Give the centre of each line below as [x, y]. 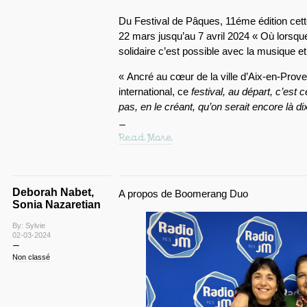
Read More [145, 137]
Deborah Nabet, [53, 192]
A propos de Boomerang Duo [183, 193]
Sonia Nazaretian [56, 204]
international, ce [155, 91]
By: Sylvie [28, 225]
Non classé [31, 257]
